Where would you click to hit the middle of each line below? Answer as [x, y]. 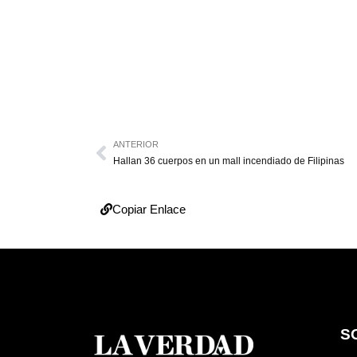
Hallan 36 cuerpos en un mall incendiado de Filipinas [229, 161]
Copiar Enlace [149, 209]
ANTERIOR [136, 144]
